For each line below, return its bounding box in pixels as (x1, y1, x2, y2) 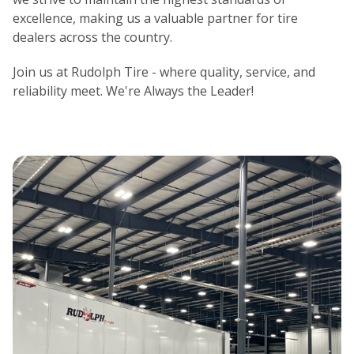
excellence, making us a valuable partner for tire (13, 9, 298, 27)
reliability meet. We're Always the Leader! (13, 82, 254, 100)
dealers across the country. (13, 28, 172, 46)
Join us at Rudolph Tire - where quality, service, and (13, 63, 315, 81)
